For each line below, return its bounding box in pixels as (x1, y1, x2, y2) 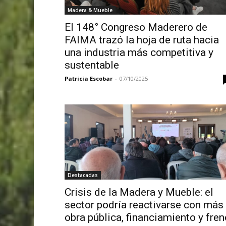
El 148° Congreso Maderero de (64, 21, 207, 34)
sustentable (64, 59, 119, 72)
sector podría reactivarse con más (64, 199, 223, 211)
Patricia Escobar (64, 75, 112, 83)
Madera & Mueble (67, 7, 112, 14)
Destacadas (67, 172, 98, 179)
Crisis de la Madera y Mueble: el (64, 186, 213, 199)
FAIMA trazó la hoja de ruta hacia (64, 34, 219, 46)
